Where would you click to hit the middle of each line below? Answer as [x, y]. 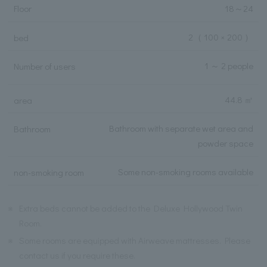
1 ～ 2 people [229, 65]
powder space [226, 143]
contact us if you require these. [77, 255]
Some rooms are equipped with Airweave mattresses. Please [135, 240]
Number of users [44, 66]
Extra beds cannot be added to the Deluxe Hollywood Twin [131, 208]
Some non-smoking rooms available [186, 171]
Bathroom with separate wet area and [181, 128]
